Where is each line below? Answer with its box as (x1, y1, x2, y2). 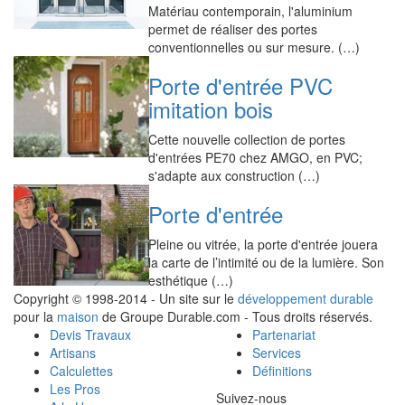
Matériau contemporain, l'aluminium (148, 2, 353, 20)
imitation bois (148, 93, 274, 125)
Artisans (50, 344, 96, 362)
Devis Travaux (50, 325, 131, 344)
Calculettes (50, 362, 113, 380)
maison (57, 307, 99, 325)
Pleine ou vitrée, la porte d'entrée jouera (148, 235, 379, 253)
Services (252, 344, 301, 362)
